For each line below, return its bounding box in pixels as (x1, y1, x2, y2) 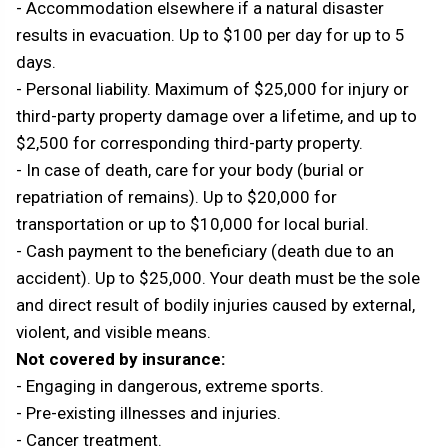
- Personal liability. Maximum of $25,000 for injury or (16, 79, 409, 100)
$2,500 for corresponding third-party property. (16, 133, 363, 154)
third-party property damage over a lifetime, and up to (16, 106, 417, 127)
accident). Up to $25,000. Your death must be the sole (16, 268, 420, 289)
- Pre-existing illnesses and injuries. (16, 403, 281, 424)
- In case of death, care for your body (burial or (16, 160, 364, 181)
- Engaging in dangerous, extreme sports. (16, 376, 324, 397)
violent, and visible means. (16, 322, 211, 343)
